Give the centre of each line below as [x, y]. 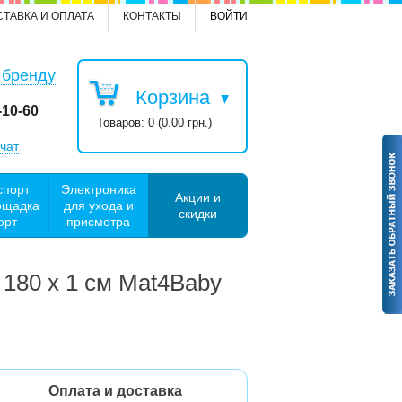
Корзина [172, 97]
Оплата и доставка [115, 390]
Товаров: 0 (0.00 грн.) [154, 122]
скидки [197, 213]
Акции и [197, 197]
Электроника [98, 189]
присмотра [98, 221]
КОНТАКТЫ [152, 16]
